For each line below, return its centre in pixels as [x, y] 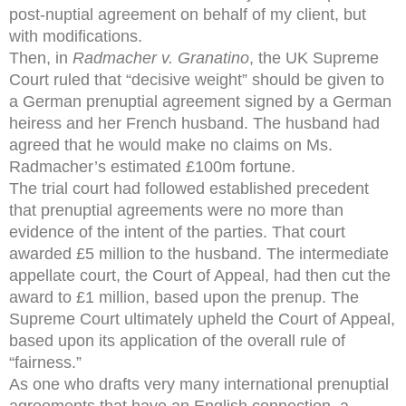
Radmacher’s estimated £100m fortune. [152, 166]
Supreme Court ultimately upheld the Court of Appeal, [202, 319]
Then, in [41, 58]
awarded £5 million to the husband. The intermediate [199, 253]
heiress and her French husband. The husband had [194, 123]
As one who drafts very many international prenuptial [199, 384]
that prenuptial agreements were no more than [176, 210]
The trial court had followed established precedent [189, 188]
